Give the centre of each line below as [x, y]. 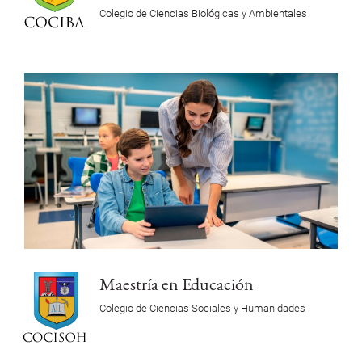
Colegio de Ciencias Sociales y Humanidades [202, 309]
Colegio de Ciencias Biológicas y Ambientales [203, 13]
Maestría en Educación [176, 284]
